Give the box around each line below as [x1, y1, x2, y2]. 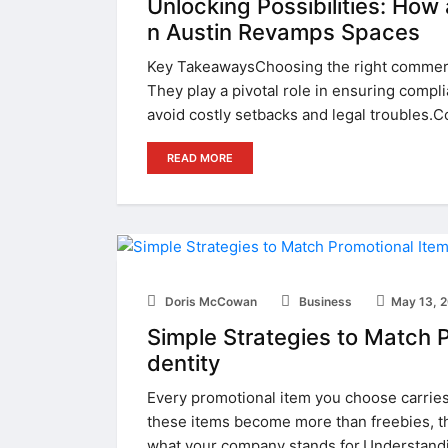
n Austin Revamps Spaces [147, 18, 420, 45]
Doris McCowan [162, 293, 257, 309]
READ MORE [167, 150, 233, 165]
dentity [147, 349, 220, 376]
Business [296, 293, 352, 309]
